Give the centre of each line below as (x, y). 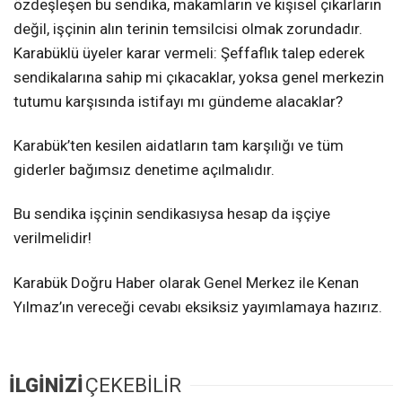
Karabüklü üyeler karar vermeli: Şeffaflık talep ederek (189, 53)
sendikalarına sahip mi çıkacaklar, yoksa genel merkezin (199, 78)
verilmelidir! (52, 238)
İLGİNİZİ (46, 385)
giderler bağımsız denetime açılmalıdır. (144, 170)
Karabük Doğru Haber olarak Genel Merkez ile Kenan (186, 282)
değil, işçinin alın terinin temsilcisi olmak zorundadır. (188, 29)
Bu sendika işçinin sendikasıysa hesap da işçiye (172, 214)
